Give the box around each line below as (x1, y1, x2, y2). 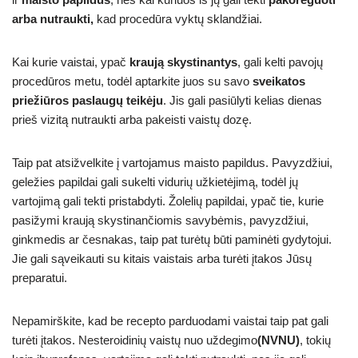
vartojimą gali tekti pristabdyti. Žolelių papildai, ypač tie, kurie (12, 193, 324, 208)
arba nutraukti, (12, 11, 93, 26)
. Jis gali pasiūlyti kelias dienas (163, 93, 322, 107)
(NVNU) (257, 332, 300, 347)
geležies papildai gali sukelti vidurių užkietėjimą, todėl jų (12, 174, 298, 189)
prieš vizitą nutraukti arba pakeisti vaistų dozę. (12, 112, 252, 126)
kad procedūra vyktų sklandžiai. (93, 11, 262, 26)
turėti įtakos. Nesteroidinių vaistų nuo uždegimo (12, 332, 257, 347)
